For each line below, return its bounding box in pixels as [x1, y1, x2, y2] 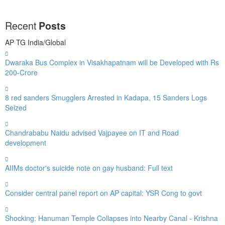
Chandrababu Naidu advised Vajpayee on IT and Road [5, 127, 179, 138]
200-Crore [5, 67, 38, 77]
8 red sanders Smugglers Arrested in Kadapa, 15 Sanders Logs [5, 92, 207, 102]
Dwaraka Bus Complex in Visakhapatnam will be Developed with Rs [5, 57, 219, 67]
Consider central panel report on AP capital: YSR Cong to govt [5, 187, 202, 198]
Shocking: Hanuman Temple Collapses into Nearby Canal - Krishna [5, 212, 218, 223]
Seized [5, 102, 27, 113]
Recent [5, 18, 39, 33]
